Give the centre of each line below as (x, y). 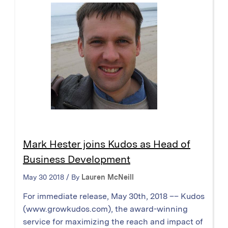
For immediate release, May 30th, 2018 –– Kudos (114, 196)
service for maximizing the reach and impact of (113, 221)
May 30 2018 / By (52, 177)
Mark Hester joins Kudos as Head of (107, 144)
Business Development (77, 159)
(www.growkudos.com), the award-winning (105, 209)
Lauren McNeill (108, 177)
